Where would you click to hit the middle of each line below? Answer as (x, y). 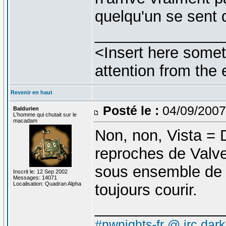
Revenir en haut (31, 92)
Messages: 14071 (35, 177)
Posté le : (131, 110)
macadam (25, 120)
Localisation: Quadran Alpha (47, 183)
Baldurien (26, 108)
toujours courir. (146, 190)
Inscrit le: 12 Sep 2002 (40, 171)
